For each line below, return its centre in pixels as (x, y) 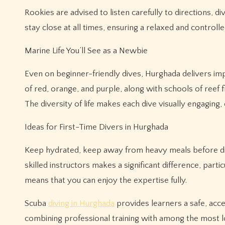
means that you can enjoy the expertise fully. (106, 180)
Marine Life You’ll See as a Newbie (86, 51)
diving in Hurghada (81, 203)
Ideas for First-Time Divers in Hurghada (96, 127)
